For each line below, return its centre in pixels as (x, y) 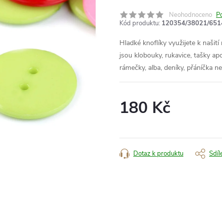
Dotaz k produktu (158, 153)
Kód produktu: (140, 23)
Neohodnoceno (191, 15)
